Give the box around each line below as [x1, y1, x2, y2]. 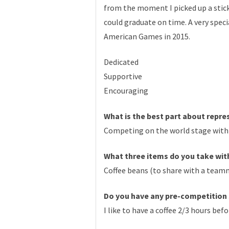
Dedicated [104, 57, 139, 67]
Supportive [104, 71, 142, 82]
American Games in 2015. [104, 31, 190, 42]
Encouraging [104, 85, 148, 96]
